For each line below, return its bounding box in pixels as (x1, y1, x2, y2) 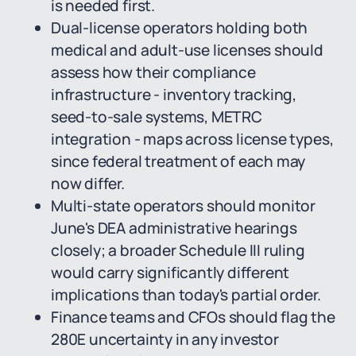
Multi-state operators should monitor (51, 195, 316, 216)
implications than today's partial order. (51, 284, 321, 305)
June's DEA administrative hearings (51, 218, 297, 238)
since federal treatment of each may (51, 151, 306, 172)
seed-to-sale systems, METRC (51, 106, 262, 127)
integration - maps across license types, (51, 129, 334, 149)
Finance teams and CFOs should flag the (51, 307, 335, 327)
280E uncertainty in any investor (51, 329, 279, 350)
